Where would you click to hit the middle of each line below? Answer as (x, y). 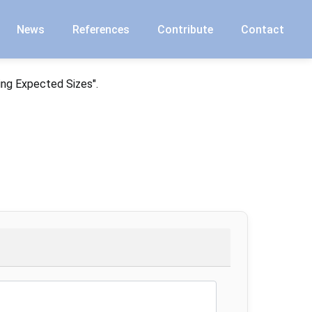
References (101, 29)
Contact (263, 29)
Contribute (185, 29)
